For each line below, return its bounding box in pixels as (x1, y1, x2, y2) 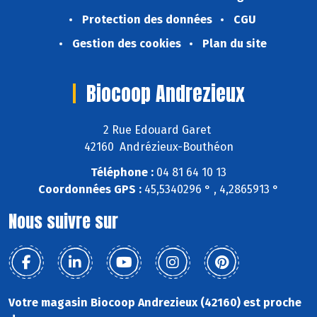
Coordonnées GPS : (38, 183, 142, 197)
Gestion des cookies (71, 36, 181, 50)
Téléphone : (91, 166, 154, 180)
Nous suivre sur (8, 209, 118, 235)
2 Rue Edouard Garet (103, 122, 214, 137)
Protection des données (82, 12, 212, 26)
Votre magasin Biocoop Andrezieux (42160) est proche (8, 296, 301, 310)
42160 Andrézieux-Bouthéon (83, 139, 234, 154)
